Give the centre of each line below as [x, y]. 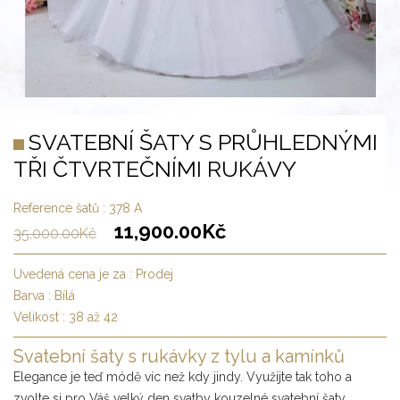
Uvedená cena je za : [75, 274]
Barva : [34, 295]
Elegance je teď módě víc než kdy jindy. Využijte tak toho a [183, 376]
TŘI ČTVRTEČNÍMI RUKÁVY [155, 168]
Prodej [154, 274]
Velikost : [41, 317]
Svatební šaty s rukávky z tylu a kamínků [179, 356]
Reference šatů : [61, 208]
